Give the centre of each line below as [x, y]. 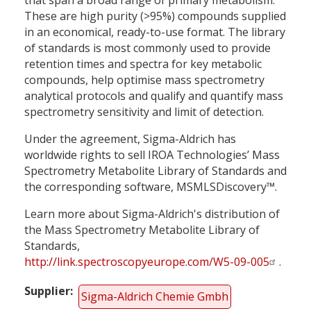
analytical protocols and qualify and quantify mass [154, 95]
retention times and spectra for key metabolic [143, 64]
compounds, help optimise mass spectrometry [144, 79]
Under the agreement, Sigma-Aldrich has [130, 138]
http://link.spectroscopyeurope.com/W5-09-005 [147, 261]
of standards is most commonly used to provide [148, 48]
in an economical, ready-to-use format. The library [155, 32]
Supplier [47, 291]
